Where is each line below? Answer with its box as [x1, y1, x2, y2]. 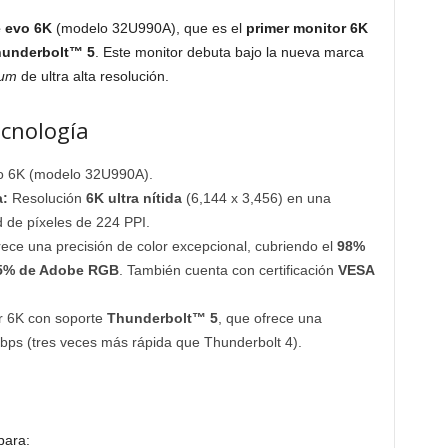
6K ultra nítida [85, 190, 182, 206]
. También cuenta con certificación [118, 262, 338, 278]
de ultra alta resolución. [16, 68, 169, 84]
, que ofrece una [217, 310, 322, 326]
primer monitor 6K [245, 20, 368, 36]
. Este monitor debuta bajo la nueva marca [94, 44, 364, 60]
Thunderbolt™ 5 [106, 310, 218, 326]
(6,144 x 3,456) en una [181, 190, 331, 206]
